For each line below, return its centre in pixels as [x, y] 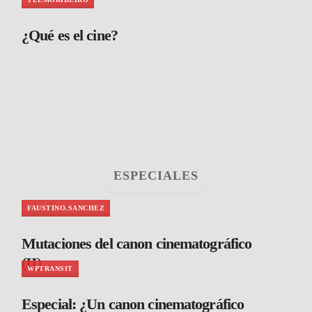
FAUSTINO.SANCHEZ [66, 208]
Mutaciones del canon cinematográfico [137, 243]
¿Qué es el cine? [70, 35]
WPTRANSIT [50, 268]
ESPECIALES [156, 175]
